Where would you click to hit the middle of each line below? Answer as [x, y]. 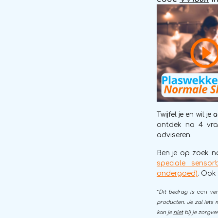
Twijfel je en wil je [185, 115]
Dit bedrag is [176, 192]
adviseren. [174, 135]
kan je [165, 212]
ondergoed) [177, 173]
